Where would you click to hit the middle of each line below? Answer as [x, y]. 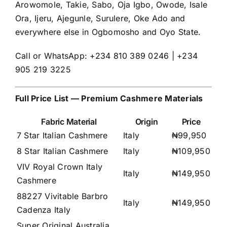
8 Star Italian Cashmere [63, 151]
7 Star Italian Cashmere [62, 136]
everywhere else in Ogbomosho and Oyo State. [108, 32]
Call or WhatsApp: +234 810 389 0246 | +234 [107, 56]
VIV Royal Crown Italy [60, 167]
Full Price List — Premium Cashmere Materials [109, 99]
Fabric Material [69, 122]
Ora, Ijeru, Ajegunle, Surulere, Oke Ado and [100, 18]
